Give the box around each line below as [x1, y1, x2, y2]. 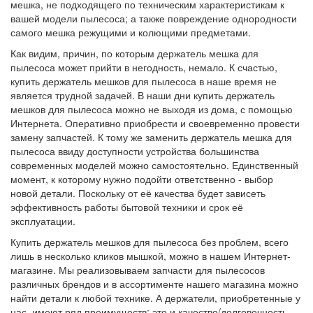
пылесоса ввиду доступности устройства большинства [10, 143, 259, 158]
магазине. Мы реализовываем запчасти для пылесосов [10, 262, 265, 277]
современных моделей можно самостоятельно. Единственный [10, 157, 298, 172]
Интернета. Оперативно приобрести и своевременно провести [10, 115, 300, 130]
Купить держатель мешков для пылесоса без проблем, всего [10, 234, 289, 249]
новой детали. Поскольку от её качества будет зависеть [10, 185, 265, 200]
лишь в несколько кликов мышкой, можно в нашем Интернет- [10, 248, 291, 263]
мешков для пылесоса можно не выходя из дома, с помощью [10, 101, 293, 116]
